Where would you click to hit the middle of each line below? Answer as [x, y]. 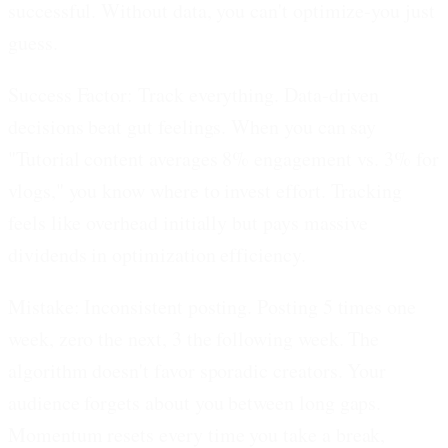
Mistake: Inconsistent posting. [130, 307]
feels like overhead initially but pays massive [188, 223]
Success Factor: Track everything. [144, 95]
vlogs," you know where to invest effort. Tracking [205, 191]
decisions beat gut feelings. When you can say [192, 127]
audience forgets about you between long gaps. [195, 403]
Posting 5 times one [334, 307]
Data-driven [329, 95]
